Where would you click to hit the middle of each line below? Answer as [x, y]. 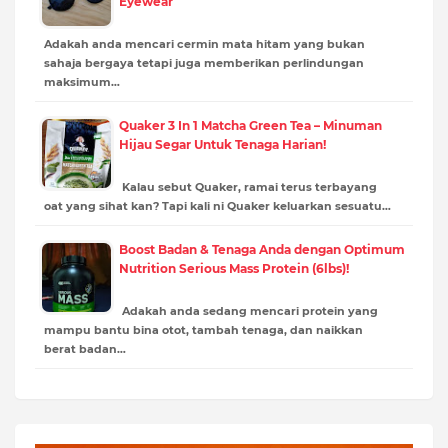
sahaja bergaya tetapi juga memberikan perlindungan [204, 62]
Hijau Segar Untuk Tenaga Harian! [222, 144]
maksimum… [82, 81]
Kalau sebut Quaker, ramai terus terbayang [248, 186]
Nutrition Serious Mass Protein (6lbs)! [234, 268]
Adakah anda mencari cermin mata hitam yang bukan [204, 43]
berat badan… [85, 348]
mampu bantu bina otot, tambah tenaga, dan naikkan [203, 329]
